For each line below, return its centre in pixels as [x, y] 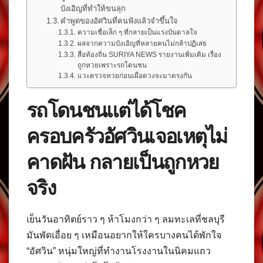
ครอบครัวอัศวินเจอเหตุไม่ [127, 136]
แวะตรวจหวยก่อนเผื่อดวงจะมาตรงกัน [134, 75]
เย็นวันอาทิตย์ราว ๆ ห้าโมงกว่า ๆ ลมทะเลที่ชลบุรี [126, 219]
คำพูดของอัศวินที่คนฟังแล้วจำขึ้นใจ [119, 21]
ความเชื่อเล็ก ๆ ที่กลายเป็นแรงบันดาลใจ [137, 32]
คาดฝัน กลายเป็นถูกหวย [123, 162]
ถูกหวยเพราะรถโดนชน [112, 65]
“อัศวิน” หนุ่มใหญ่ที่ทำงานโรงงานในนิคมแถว [119, 251]
